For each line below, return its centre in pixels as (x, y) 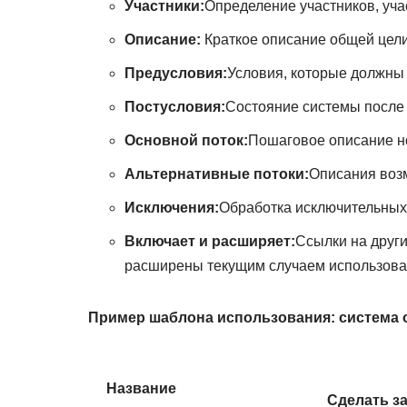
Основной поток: (186, 140)
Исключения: (172, 207)
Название (141, 388)
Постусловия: (175, 106)
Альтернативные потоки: (217, 174)
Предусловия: (176, 73)
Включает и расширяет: (210, 241)
